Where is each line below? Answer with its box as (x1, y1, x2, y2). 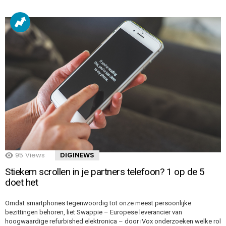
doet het (5, 176, 38, 188)
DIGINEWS (60, 150, 94, 160)
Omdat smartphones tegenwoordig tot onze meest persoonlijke (5, 199, 191, 207)
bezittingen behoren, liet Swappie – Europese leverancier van (5, 208, 182, 216)
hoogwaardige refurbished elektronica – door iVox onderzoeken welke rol (5, 217, 221, 225)
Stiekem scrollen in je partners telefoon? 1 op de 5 (5, 165, 205, 178)
